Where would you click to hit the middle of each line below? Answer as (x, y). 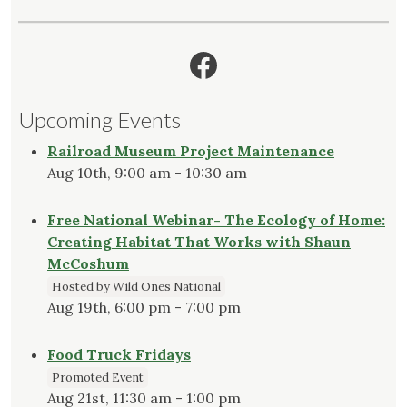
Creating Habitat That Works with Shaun (199, 242)
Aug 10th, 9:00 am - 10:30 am (147, 173)
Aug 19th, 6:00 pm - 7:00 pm (144, 308)
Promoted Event (98, 378)
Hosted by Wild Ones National (136, 287)
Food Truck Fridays (119, 355)
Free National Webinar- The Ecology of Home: (216, 220)
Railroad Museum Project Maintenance (191, 151)
